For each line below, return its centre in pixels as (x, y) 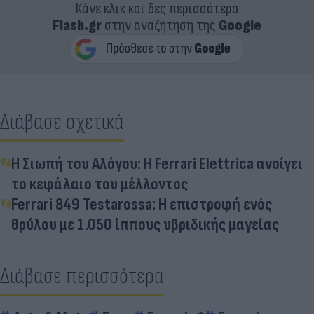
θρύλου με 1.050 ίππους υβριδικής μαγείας (145, 224)
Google (240, 25)
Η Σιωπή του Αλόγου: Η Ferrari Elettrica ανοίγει (157, 163)
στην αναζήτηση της (160, 25)
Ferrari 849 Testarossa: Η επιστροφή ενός (142, 204)
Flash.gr (77, 25)
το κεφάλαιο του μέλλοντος (100, 184)
